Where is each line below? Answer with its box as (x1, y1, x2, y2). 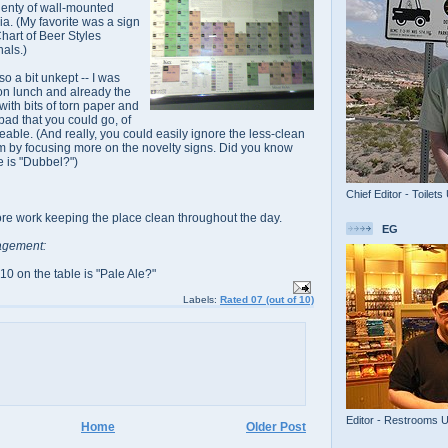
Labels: (183, 294, 220, 305)
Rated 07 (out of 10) (220, 294, 314, 305)
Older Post (246, 420, 306, 435)
